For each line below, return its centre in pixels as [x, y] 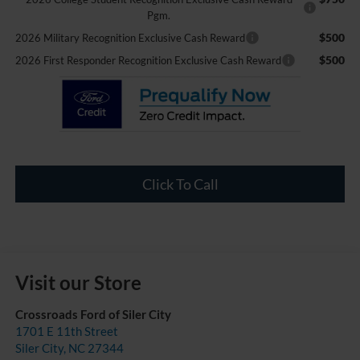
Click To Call [180, 184]
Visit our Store [78, 283]
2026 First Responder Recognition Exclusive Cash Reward [148, 61]
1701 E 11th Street [66, 331]
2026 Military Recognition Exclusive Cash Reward [130, 38]
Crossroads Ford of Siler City [93, 315]
